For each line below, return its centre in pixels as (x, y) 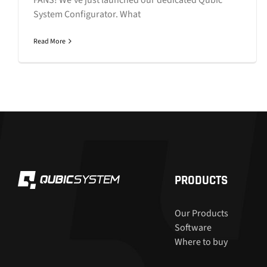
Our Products (201, 213)
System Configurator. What (87, 14)
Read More (49, 41)
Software (193, 227)
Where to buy (201, 242)
